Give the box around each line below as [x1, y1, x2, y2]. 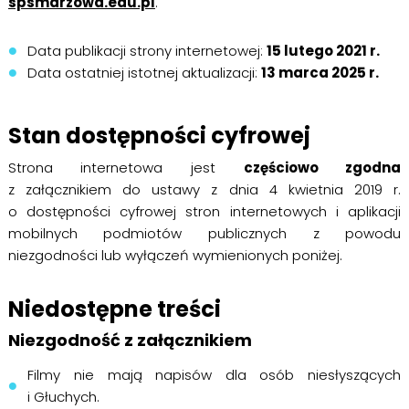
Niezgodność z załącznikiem [7, 329, 252, 351]
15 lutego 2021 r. [267, 41, 381, 60]
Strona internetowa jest [7, 158, 244, 177]
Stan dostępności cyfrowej [7, 121, 310, 151]
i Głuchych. [27, 387, 100, 406]
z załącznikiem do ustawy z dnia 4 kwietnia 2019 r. [7, 180, 402, 199]
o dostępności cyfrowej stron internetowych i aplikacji [7, 202, 402, 221]
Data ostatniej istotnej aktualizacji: [27, 63, 262, 82]
